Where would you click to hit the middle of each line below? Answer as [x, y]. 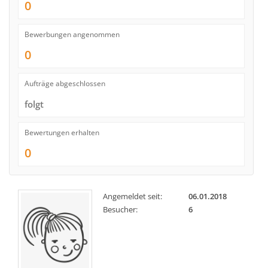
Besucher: [120, 209]
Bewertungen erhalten [62, 133]
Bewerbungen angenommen [72, 34]
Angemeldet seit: [133, 196]
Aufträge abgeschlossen [65, 83]
